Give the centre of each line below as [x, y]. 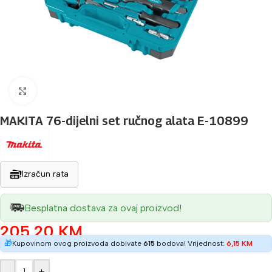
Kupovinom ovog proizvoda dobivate [78, 243]
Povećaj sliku [63, 91]
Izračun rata [45, 174]
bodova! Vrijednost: [191, 243]
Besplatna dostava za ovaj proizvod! [103, 208]
